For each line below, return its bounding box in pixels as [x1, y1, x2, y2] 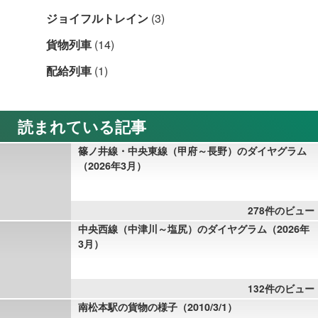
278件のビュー [248, 203, 314, 217]
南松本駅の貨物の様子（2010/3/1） [78, 299, 237, 314]
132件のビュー [248, 281, 314, 295]
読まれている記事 [18, 114, 146, 138]
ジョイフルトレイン [46, 9, 148, 26]
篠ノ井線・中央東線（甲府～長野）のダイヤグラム [78, 143, 307, 158]
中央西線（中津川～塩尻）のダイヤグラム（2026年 [78, 221, 309, 236]
